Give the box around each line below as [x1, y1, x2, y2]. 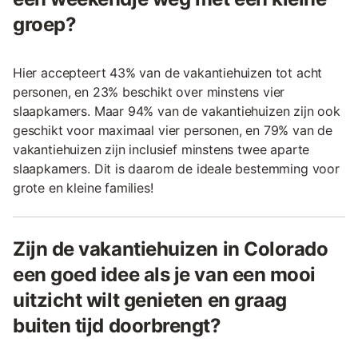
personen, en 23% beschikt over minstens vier [13, 83, 285, 100]
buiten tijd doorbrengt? [13, 313, 221, 337]
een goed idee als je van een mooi [13, 262, 316, 286]
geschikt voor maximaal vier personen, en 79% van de [13, 121, 333, 138]
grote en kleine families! [13, 179, 153, 196]
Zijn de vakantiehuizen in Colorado [13, 237, 328, 261]
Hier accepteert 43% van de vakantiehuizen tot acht [13, 64, 323, 81]
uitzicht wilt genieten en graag [13, 288, 287, 312]
